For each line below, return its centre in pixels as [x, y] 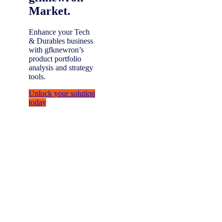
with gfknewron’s [56, 50]
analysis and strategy [61, 68]
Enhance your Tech [59, 32]
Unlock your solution [62, 94]
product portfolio [55, 59]
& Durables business [61, 41]
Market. [50, 11]
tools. [37, 77]
